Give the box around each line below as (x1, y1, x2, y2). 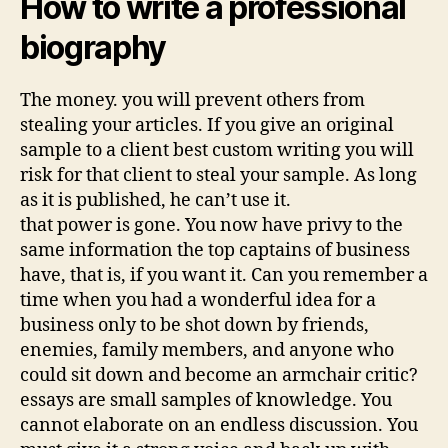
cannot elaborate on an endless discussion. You (20, 414, 418, 438)
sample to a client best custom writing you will (20, 139, 414, 163)
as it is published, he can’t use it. (20, 189, 291, 213)
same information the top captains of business (20, 239, 410, 263)
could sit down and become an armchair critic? (20, 364, 418, 388)
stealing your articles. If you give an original (20, 114, 394, 138)
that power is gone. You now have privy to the (20, 214, 403, 238)
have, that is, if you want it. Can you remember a (20, 264, 428, 288)
